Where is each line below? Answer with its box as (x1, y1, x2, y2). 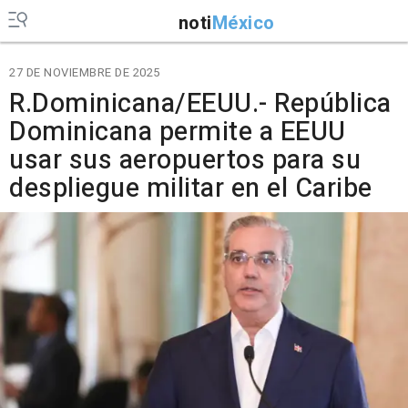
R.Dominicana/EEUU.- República (9, 85, 392, 123)
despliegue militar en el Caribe (9, 169, 372, 208)
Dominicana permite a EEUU (9, 113, 346, 151)
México (211, 9, 275, 36)
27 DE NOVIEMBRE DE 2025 (9, 64, 160, 81)
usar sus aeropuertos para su (9, 141, 361, 179)
